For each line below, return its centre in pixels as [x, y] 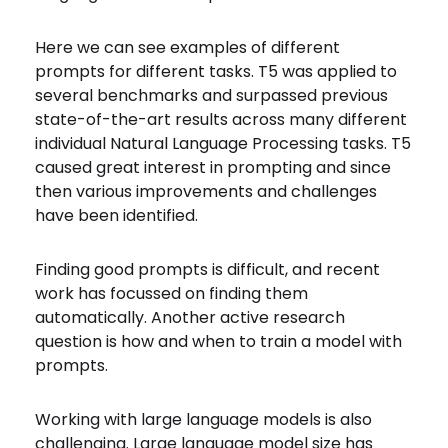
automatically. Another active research [190, 317]
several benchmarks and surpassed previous [211, 95]
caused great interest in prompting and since [213, 167]
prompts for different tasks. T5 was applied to [216, 71]
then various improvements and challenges [206, 191]
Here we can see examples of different [187, 47]
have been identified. [118, 215]
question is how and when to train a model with [218, 341]
